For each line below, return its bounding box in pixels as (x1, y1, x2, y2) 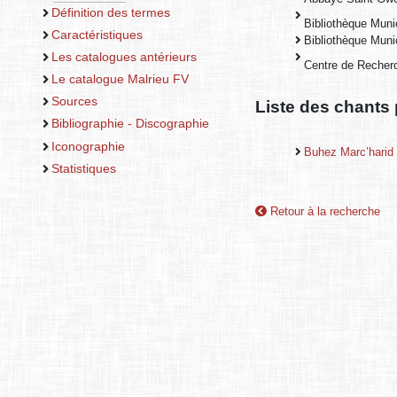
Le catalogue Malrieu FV (51, 72, 189, 87)
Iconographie (51, 138, 125, 153)
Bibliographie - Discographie (51, 116, 209, 131)
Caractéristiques (51, 27, 143, 42)
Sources (51, 94, 97, 109)
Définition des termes (51, 4, 170, 19)
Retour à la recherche (267, 205, 380, 219)
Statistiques (51, 160, 116, 175)
